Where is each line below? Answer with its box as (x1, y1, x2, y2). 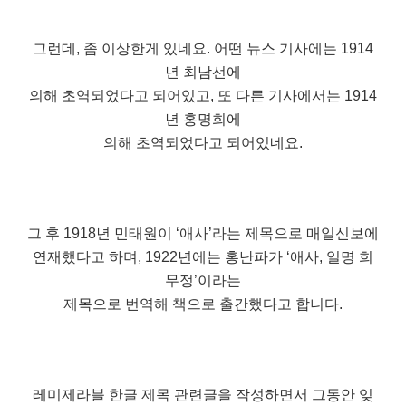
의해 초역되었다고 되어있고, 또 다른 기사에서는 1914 (29, 88, 377, 104)
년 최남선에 (165, 64, 241, 81)
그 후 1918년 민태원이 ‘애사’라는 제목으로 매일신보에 (27, 226, 379, 242)
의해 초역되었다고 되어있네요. (103, 135, 303, 151)
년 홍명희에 (165, 111, 241, 128)
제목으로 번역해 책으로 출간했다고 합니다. (63, 296, 343, 313)
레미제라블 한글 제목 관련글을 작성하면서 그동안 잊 (33, 387, 373, 403)
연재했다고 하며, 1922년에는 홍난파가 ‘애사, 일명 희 (33, 249, 373, 266)
